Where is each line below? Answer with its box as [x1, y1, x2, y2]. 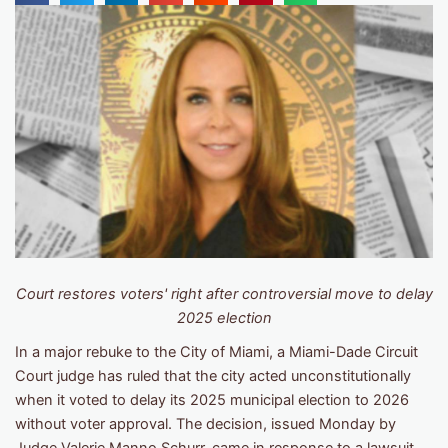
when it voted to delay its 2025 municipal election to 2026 [15, 391, 409, 410]
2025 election [176, 309, 272, 328]
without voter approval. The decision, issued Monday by [15, 415, 396, 434]
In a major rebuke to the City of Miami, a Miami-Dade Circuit [15, 343, 418, 362]
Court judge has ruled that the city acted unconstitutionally [15, 367, 411, 386]
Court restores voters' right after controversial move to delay [15, 285, 433, 304]
